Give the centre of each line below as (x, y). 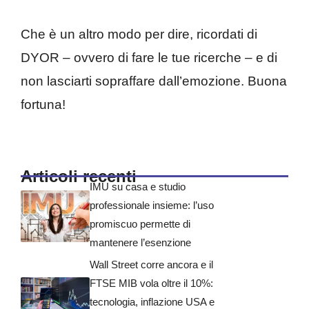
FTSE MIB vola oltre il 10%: (151, 283)
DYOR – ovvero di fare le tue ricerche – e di (149, 58)
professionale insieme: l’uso (152, 205)
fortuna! (43, 105)
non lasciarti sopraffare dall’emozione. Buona (154, 81)
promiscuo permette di (140, 223)
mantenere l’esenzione (140, 242)
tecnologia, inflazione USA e (152, 301)
